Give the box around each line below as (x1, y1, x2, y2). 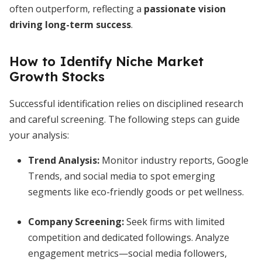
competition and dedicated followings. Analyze (28, 231, 229, 244)
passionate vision (144, 2, 226, 15)
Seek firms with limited (124, 215, 225, 228)
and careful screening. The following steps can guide (9, 113, 240, 126)
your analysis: (9, 129, 69, 142)
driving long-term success (9, 18, 131, 31)
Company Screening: (28, 215, 124, 228)
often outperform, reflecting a (9, 2, 144, 15)
